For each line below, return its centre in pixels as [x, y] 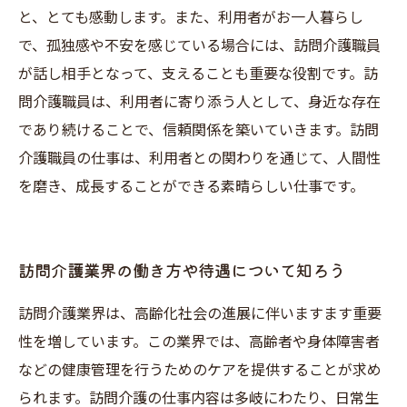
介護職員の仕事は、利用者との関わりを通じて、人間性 [199, 159]
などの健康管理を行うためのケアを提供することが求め [200, 370]
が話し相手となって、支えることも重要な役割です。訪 [198, 74]
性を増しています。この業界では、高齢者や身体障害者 [199, 342]
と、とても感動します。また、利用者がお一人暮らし [191, 18]
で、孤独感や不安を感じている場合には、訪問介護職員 [199, 46]
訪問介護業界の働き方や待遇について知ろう [182, 270]
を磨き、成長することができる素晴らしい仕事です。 [191, 187]
